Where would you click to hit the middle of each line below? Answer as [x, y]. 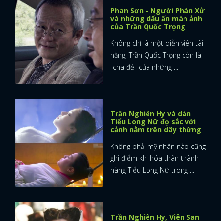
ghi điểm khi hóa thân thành [155, 158]
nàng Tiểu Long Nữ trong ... [152, 170]
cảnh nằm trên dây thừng [156, 130]
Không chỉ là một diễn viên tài [157, 43]
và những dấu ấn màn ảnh [156, 19]
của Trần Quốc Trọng [148, 27]
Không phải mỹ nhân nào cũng [158, 147]
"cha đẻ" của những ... [144, 67]
